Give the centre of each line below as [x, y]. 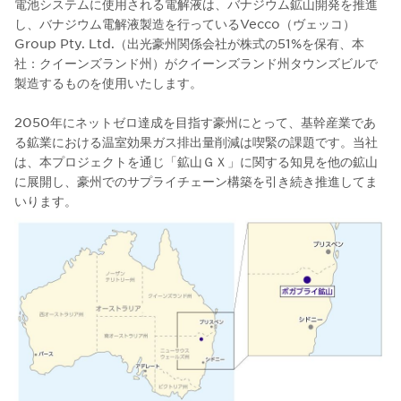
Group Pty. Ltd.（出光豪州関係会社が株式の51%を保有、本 [189, 43]
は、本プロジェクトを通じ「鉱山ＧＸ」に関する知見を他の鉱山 [196, 162]
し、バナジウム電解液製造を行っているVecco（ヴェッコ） [185, 24]
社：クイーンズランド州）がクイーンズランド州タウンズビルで [196, 63]
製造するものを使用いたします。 [108, 83]
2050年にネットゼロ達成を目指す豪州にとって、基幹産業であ [195, 122]
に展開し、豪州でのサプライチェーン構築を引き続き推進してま [196, 181]
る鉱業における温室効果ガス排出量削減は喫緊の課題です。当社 [196, 142]
